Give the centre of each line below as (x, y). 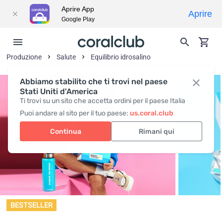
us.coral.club (152, 113)
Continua (65, 131)
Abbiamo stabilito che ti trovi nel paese (94, 82)
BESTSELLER (31, 205)
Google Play (78, 19)
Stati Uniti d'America (59, 91)
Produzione (24, 57)
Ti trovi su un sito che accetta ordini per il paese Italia (103, 101)
